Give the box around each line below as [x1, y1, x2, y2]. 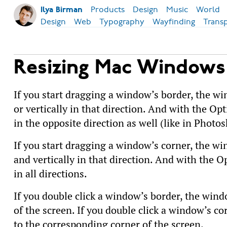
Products [90, 4, 125, 15]
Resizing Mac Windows [13, 58, 225, 79]
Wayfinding [152, 16, 195, 27]
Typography [99, 16, 144, 27]
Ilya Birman [40, 6, 83, 14]
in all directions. [13, 167, 87, 181]
